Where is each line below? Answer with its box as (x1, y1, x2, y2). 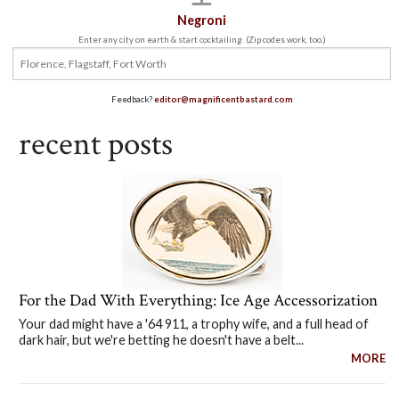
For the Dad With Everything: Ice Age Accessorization (18, 289, 378, 313)
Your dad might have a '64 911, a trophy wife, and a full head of (18, 316, 369, 332)
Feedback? (110, 94, 154, 104)
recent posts (18, 123, 173, 166)
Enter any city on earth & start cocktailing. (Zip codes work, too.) (77, 34, 326, 45)
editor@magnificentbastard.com (153, 94, 293, 104)
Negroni (177, 12, 227, 28)
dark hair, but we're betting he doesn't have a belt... (18, 332, 304, 348)
